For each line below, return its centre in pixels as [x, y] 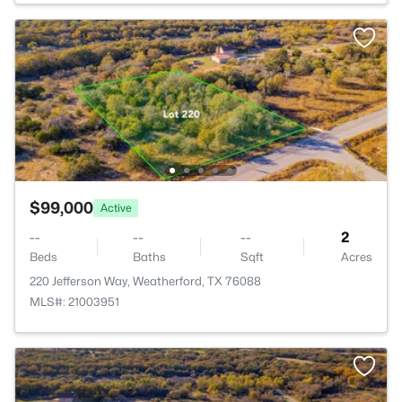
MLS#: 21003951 [74, 301]
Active [116, 207]
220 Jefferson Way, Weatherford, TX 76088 [145, 281]
